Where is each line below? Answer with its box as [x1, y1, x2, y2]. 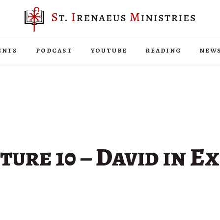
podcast [36, 45, 73, 55]
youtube [90, 45, 128, 55]
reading [145, 45, 181, 55]
